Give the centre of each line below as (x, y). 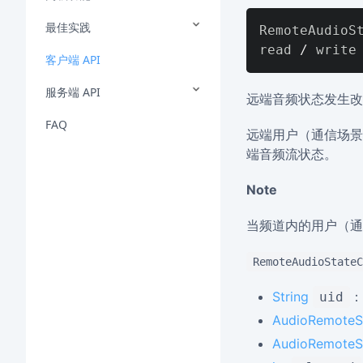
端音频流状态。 (292, 154)
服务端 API (73, 92)
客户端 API (73, 60)
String (290, 297)
